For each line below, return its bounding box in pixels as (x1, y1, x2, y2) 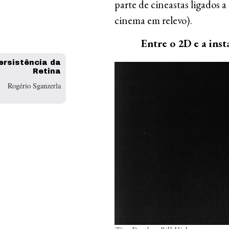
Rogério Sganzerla (8, 81, 61, 91)
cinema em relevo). (114, 13, 192, 27)
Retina (33, 66, 61, 75)
